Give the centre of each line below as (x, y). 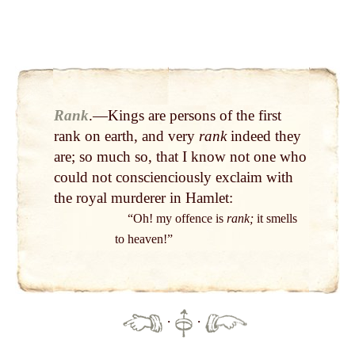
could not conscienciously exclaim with (173, 177)
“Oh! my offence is (177, 219)
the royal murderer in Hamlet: (143, 198)
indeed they (263, 136)
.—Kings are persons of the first (185, 116)
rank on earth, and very (126, 136)
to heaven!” (144, 239)
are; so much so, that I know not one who (180, 157)
